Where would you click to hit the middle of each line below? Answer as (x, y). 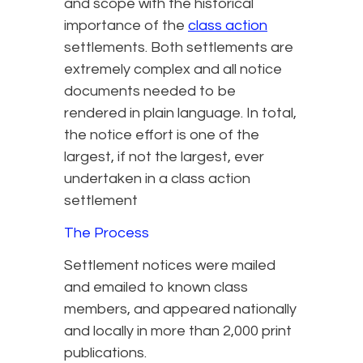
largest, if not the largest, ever (164, 157)
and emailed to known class (156, 288)
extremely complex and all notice (173, 70)
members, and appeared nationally (180, 310)
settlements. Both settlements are (179, 48)
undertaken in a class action (157, 179)
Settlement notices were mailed (170, 266)
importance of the (126, 26)
